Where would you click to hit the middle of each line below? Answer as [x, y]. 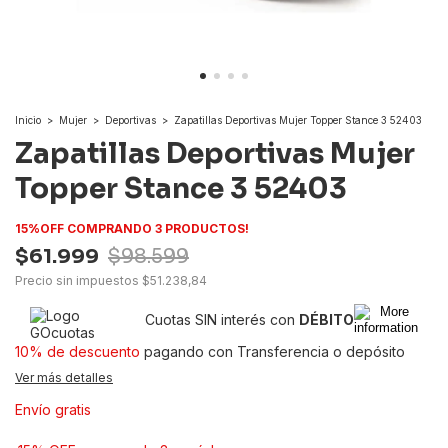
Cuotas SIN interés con [222, 320]
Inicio [28, 120]
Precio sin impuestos [78, 281]
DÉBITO [326, 320]
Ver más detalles [64, 378]
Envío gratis [53, 410]
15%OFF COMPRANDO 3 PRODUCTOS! [132, 229]
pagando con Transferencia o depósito [272, 352]
